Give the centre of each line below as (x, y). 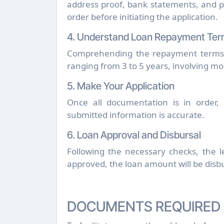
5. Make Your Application (121, 86)
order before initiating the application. (142, 16)
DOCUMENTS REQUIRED (144, 206)
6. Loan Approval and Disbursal (134, 135)
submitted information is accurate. (136, 114)
